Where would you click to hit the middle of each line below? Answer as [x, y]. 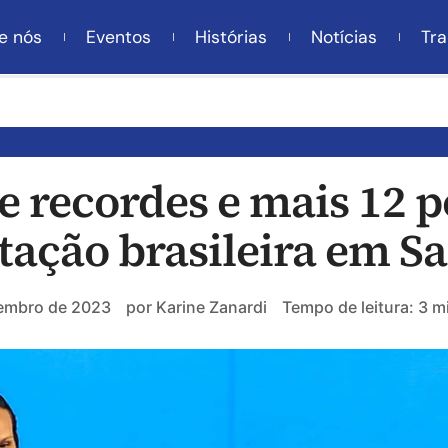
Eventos [118, 37]
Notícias [344, 37]
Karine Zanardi [209, 307]
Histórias [231, 37]
